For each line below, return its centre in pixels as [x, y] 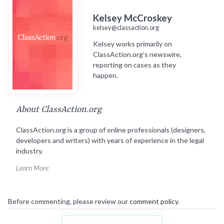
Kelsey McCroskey [132, 18]
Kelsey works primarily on [132, 43]
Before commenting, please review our [69, 201]
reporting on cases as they [134, 64]
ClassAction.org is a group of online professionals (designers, [111, 130]
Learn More [32, 168]
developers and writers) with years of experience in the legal [110, 140]
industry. [29, 151]
